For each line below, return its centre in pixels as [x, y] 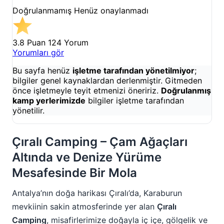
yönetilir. [28, 110]
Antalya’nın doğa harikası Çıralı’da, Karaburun [97, 193]
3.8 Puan [29, 42]
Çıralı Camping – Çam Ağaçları [100, 141]
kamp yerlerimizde [49, 100]
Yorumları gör [38, 52]
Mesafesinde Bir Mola [74, 172]
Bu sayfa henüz [42, 70]
